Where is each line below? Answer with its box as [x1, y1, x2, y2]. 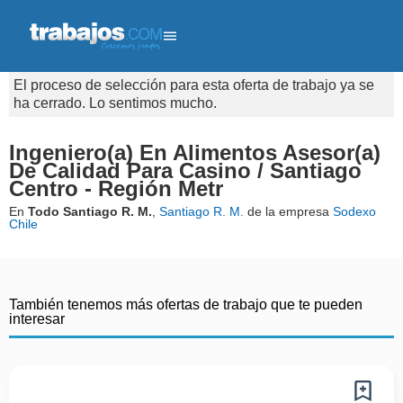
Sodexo [333, 204, 376, 219]
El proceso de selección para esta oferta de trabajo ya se [13, 77, 374, 93]
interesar [9, 311, 65, 327]
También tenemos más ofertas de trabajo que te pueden [9, 297, 363, 312]
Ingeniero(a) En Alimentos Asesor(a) [9, 140, 381, 165]
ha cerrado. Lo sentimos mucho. [13, 95, 217, 111]
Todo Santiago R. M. [28, 204, 152, 219]
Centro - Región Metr [9, 176, 223, 201]
